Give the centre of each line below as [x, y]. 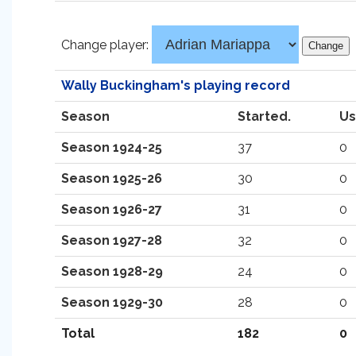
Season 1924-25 [112, 147]
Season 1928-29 [112, 271]
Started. [264, 116]
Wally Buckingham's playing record [176, 85]
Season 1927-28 [112, 240]
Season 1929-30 [112, 302]
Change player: [106, 45]
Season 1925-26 [112, 178]
